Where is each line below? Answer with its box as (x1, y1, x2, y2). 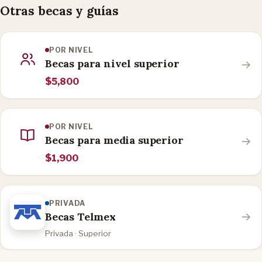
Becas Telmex (45, 209, 116, 223)
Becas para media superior (45, 133, 184, 147)
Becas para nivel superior (45, 56, 180, 70)
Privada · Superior (45, 228, 111, 238)
